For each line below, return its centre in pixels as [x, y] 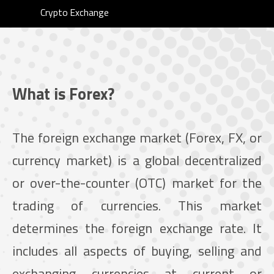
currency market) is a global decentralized [137, 160]
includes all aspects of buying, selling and [137, 250]
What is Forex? [63, 93]
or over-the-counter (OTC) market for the [137, 183]
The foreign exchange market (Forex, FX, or [137, 137]
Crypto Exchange [75, 13]
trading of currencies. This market [137, 205]
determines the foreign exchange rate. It [137, 228]
